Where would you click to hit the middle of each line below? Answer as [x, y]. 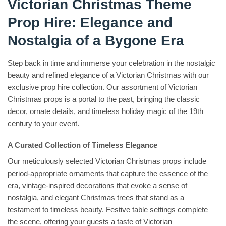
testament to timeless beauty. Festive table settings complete [108, 209]
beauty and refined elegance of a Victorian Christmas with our [108, 75]
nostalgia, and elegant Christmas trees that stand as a [96, 197]
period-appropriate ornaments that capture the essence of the [108, 173]
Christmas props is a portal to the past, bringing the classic [104, 99]
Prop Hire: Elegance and [90, 22]
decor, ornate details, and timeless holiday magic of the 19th [105, 111]
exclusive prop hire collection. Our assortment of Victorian [102, 87]
